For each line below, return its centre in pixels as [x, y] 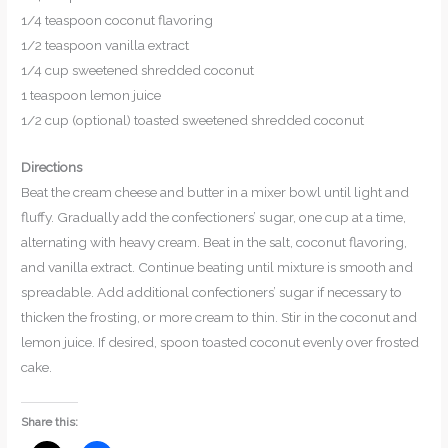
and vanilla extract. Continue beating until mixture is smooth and [217, 267]
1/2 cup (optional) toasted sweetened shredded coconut [193, 120]
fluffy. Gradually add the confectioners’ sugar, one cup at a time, [214, 217]
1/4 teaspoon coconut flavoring [117, 20]
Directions [52, 167]
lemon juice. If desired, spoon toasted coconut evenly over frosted [220, 342]
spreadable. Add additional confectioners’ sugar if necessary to [212, 292]
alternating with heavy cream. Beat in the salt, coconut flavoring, [214, 242]
